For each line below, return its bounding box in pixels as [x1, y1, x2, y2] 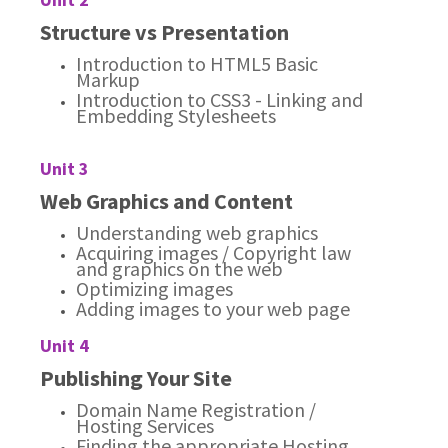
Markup [76, 67, 141, 92]
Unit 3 [40, 157, 90, 180]
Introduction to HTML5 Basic [76, 51, 319, 76]
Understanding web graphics [76, 220, 319, 245]
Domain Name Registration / [76, 397, 317, 422]
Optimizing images [76, 276, 234, 301]
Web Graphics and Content [40, 187, 294, 215]
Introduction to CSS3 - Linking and [76, 87, 364, 112]
